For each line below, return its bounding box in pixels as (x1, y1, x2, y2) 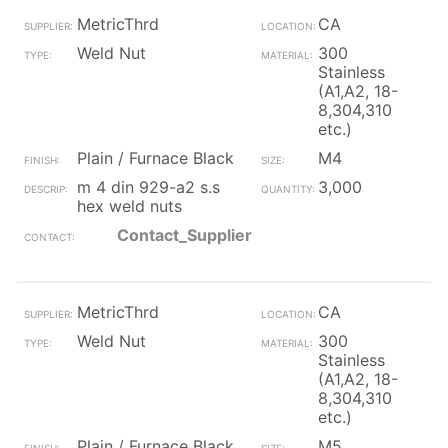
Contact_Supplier (117, 225, 252, 245)
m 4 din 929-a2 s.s (77, 177, 220, 197)
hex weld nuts (77, 196, 182, 216)
